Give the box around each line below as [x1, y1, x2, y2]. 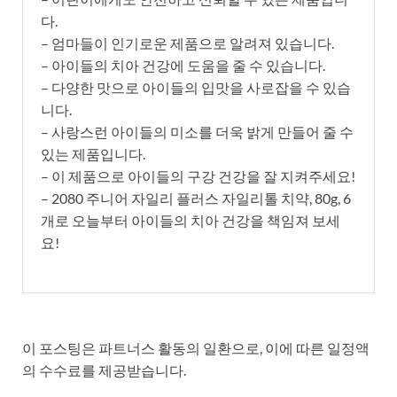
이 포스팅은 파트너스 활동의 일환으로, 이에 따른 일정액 [22, 339, 370, 356]
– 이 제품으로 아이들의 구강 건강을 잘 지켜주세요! [41, 167, 355, 184]
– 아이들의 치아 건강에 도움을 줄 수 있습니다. [41, 56, 325, 74]
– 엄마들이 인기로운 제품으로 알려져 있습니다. [41, 34, 334, 51]
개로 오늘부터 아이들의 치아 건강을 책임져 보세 [41, 211, 340, 229]
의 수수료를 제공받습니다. [22, 361, 186, 378]
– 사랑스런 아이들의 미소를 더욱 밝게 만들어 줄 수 [41, 122, 354, 140]
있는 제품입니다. [41, 144, 145, 162]
